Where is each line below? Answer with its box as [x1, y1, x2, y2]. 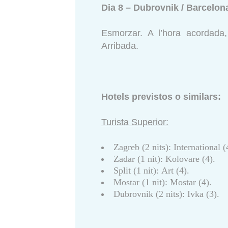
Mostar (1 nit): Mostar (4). [113, 177, 212, 188]
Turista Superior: [101, 117, 169, 128]
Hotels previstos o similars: [101, 92, 224, 102]
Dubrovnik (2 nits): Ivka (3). [113, 189, 220, 199]
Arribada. [101, 41, 139, 51]
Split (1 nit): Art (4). [113, 165, 190, 176]
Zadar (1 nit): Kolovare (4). [113, 154, 216, 164]
